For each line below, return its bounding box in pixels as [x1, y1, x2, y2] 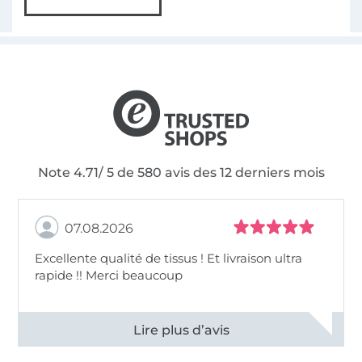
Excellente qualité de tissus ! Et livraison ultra [35, 250, 303, 267]
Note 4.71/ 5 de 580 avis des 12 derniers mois [37, 165, 325, 181]
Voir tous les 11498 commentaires [30, 321, 273, 339]
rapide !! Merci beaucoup [35, 267, 183, 284]
